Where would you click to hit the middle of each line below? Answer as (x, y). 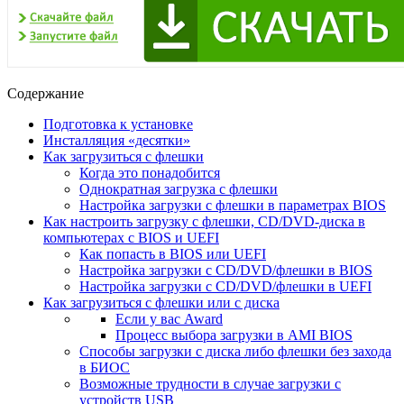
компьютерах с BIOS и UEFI (131, 237)
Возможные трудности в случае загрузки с (210, 383)
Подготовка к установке (118, 124)
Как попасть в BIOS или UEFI (173, 253)
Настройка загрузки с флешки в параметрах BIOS (233, 205)
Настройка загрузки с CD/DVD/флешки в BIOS (226, 270)
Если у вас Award (169, 318)
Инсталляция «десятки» (117, 140)
